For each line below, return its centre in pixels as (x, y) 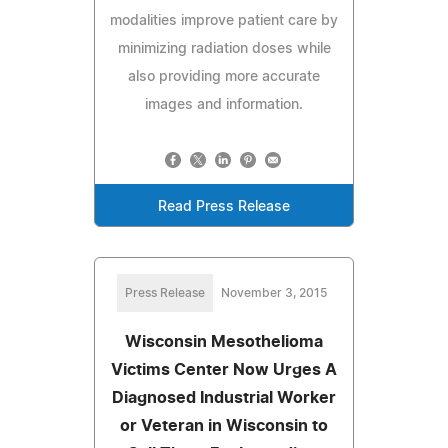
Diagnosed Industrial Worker (224, 397)
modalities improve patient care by (224, 20)
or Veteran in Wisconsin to (224, 425)
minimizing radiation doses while (224, 48)
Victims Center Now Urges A (224, 369)
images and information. (224, 104)
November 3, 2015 (274, 292)
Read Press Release (224, 206)
